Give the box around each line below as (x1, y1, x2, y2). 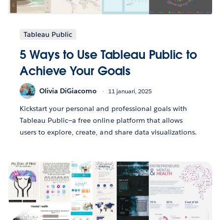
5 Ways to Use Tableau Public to (20, 47, 197, 63)
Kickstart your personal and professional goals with (20, 104, 187, 113)
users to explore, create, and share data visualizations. (20, 128, 197, 137)
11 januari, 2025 (108, 86, 152, 95)
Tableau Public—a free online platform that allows (20, 116, 183, 125)
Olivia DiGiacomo (39, 86, 97, 95)
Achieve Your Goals (20, 63, 131, 79)
